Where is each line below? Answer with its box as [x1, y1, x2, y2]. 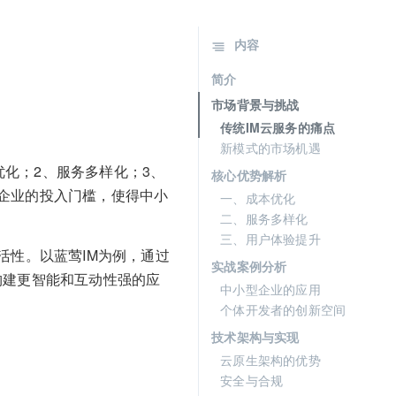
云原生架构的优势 [220, 351, 321, 369]
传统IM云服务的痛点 [220, 118, 336, 136]
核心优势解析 [211, 166, 287, 184]
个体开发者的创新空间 [220, 301, 346, 318]
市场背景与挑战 [211, 95, 300, 113]
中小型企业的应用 [220, 280, 321, 298]
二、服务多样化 [220, 209, 308, 227]
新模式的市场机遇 [220, 139, 321, 156]
